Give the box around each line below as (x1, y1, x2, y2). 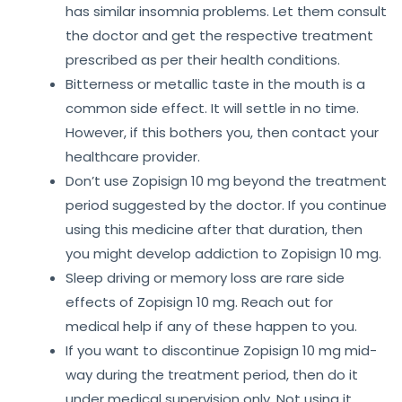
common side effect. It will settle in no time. (66, 99, 359, 118)
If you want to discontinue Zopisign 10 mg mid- (66, 341, 377, 361)
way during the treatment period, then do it (66, 365, 358, 385)
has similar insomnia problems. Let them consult (66, 2, 387, 22)
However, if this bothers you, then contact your (66, 123, 379, 143)
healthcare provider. (66, 147, 200, 167)
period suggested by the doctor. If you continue (66, 196, 387, 215)
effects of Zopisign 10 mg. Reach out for (66, 293, 333, 312)
